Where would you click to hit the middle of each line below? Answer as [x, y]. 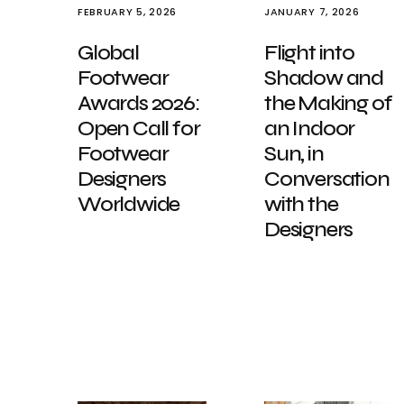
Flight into [309, 53]
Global [108, 53]
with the [301, 204]
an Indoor [310, 129]
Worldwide [129, 204]
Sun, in [294, 154]
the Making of [328, 103]
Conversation [327, 179]
